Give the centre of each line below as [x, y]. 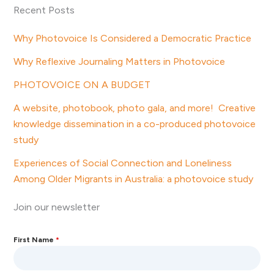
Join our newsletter [57, 207]
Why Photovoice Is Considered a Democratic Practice [133, 38]
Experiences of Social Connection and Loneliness [123, 163]
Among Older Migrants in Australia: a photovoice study [135, 179]
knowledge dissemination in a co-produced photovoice [135, 124]
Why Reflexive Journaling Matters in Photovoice [120, 61]
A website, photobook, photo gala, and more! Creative [135, 108]
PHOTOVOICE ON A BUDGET [82, 84]
